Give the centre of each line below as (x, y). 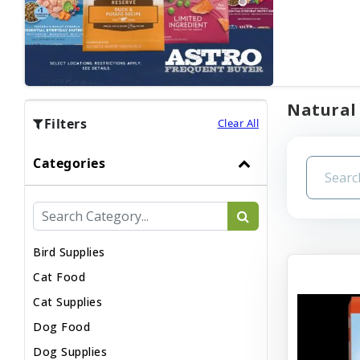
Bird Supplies (69, 252)
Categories (69, 163)
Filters (65, 123)
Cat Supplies (67, 301)
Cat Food (59, 276)
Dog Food (61, 326)
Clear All (238, 123)
